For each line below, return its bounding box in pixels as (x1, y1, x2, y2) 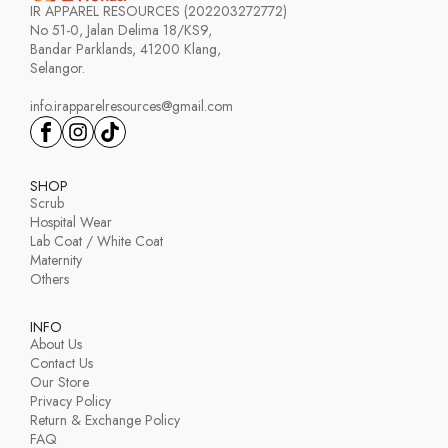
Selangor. (30, 57, 85, 78)
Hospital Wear (30, 211, 112, 232)
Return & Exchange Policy (30, 409, 180, 430)
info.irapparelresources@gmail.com (30, 95, 233, 116)
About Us (30, 333, 82, 354)
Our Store (30, 371, 89, 392)
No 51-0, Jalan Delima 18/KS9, (30, 19, 212, 40)
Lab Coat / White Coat (30, 230, 163, 251)
